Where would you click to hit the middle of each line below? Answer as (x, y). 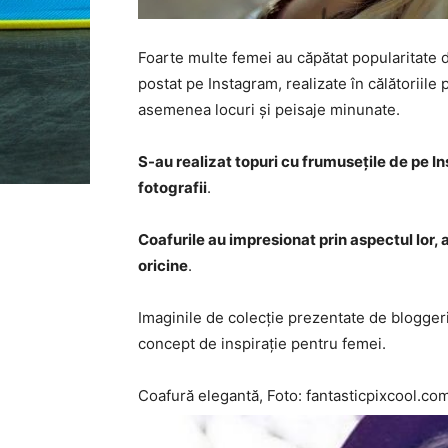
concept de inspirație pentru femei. (262, 343)
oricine (163, 265)
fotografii (172, 187)
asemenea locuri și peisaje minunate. (269, 109)
